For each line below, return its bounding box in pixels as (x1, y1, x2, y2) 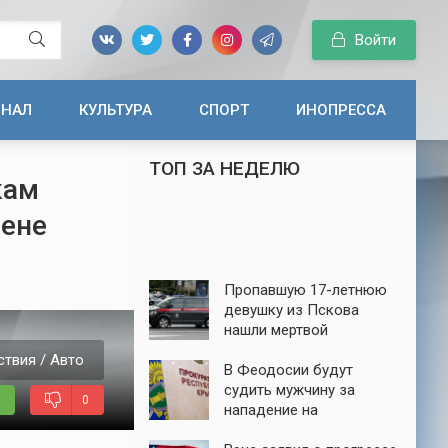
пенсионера (224, 421, 305, 439)
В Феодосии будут (224, 361, 353, 379)
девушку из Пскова (224, 301, 359, 319)
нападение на (224, 401, 318, 419)
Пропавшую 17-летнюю (224, 281, 387, 299)
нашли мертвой (224, 321, 328, 339)
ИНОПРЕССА (296, 101, 386, 119)
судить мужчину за (224, 381, 355, 399)
